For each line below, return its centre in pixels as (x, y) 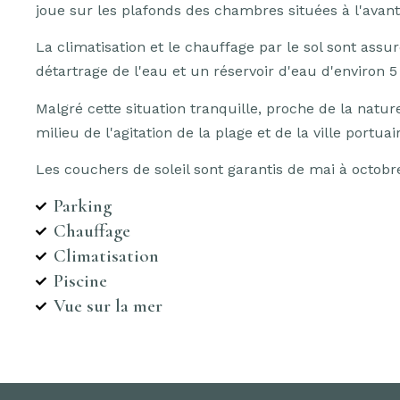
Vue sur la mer (108, 306)
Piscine (80, 281)
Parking (83, 206)
